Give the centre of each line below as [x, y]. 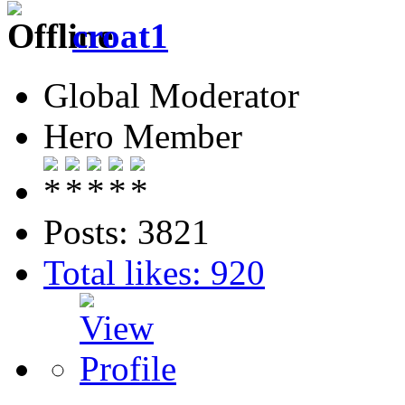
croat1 [120, 35]
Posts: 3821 [127, 232]
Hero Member [143, 137]
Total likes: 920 [154, 273]
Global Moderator [171, 96]
